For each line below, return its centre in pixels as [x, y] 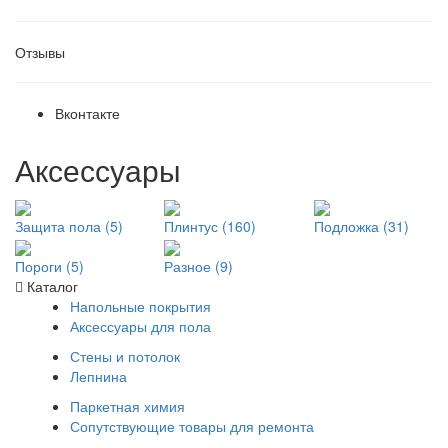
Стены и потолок [125, 356]
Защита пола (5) [69, 225]
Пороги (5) [49, 266]
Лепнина [98, 376]
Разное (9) [199, 266]
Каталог [50, 286]
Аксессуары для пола [140, 326]
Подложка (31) [361, 225]
